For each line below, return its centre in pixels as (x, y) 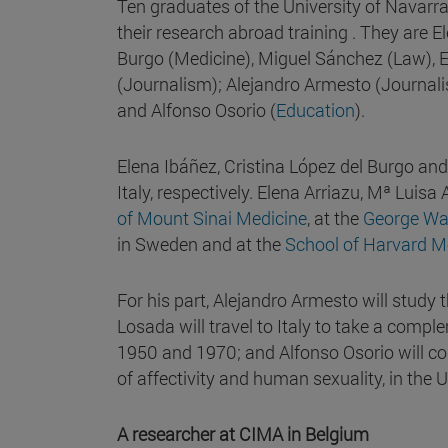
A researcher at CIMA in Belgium (243, 433)
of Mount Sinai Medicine (212, 217)
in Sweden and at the (201, 243)
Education (315, 109)
